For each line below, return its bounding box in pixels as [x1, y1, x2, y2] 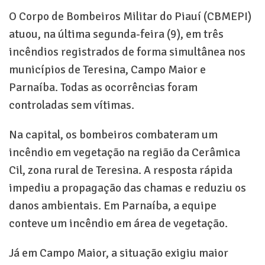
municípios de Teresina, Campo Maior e [9, 63, 206, 77]
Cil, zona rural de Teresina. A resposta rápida [9, 163, 232, 177]
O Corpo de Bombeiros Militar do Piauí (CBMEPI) [9, 9, 251, 24]
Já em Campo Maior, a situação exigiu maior [9, 246, 228, 260]
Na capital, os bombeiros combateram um [9, 128, 218, 142]
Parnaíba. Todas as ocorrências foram [9, 80, 198, 95]
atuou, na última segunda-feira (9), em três [9, 27, 224, 41]
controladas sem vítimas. [9, 98, 134, 112]
